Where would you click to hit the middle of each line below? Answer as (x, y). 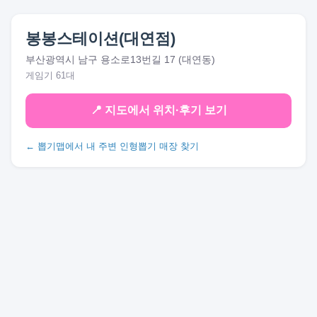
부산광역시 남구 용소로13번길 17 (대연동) (120, 59)
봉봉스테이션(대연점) (100, 39)
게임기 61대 (50, 75)
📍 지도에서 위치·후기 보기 (158, 110)
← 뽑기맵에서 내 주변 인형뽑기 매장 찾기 (112, 146)
